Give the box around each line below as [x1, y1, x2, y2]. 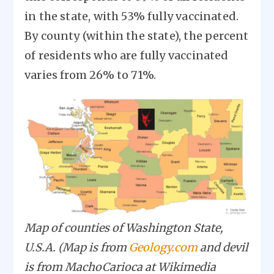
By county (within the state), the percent [24, 29, 249, 43]
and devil [198, 240, 248, 255]
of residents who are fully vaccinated [24, 48, 229, 62]
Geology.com [129, 240, 198, 255]
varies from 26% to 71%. [24, 68, 157, 82]
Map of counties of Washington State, [24, 221, 223, 235]
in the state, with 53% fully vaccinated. [24, 9, 239, 23]
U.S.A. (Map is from [24, 240, 129, 255]
